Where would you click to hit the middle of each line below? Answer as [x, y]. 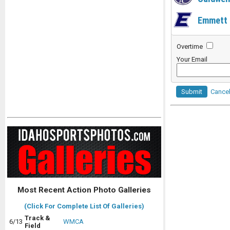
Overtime [190, 46]
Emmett [213, 20]
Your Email [192, 59]
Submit [192, 92]
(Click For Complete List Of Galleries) [84, 206]
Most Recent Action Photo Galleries [84, 190]
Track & [37, 218]
